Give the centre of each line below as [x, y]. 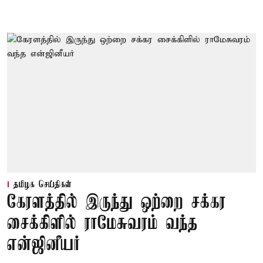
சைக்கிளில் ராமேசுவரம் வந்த [102, 224]
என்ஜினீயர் [44, 245]
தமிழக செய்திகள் [43, 185]
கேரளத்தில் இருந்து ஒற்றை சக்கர [117, 203]
